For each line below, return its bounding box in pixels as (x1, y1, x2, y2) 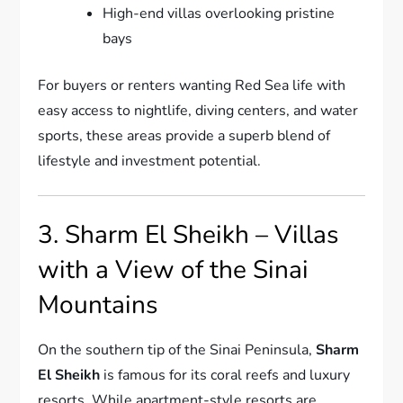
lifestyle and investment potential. (38, 150, 262, 171)
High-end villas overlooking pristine (103, 3, 336, 23)
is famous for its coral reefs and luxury (100, 364, 351, 385)
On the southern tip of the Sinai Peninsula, (38, 339, 317, 360)
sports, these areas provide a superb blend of (38, 125, 331, 146)
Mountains (38, 287, 158, 322)
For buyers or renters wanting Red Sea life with (38, 75, 346, 95)
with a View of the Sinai (38, 252, 309, 287)
